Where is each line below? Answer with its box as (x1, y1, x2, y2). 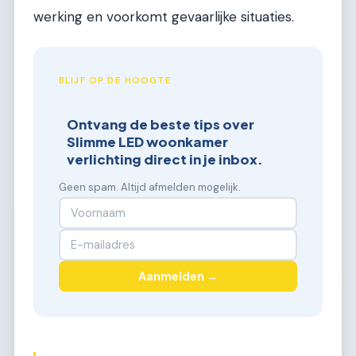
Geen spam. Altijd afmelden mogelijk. (59, 180, 241, 194)
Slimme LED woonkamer (67, 133, 229, 150)
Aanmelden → (138, 269, 218, 284)
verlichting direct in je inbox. (67, 150, 264, 168)
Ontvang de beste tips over (67, 115, 255, 133)
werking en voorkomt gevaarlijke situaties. (33, 7, 294, 25)
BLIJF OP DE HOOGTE (59, 74, 172, 87)
